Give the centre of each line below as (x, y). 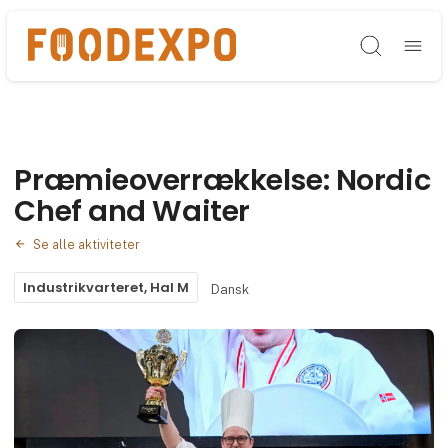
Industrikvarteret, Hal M (106, 288)
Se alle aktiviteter (86, 244)
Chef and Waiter (132, 210)
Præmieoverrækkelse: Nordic (222, 179)
